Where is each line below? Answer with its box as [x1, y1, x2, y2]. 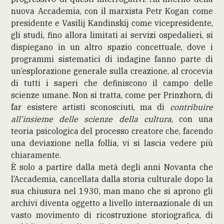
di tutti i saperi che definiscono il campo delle [11, 77, 213, 88]
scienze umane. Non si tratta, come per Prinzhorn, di [11, 89, 213, 100]
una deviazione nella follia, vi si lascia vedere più [11, 137, 213, 148]
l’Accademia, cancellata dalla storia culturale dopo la [11, 173, 213, 184]
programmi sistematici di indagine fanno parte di [11, 53, 213, 64]
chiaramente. [11, 149, 61, 160]
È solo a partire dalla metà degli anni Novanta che [11, 161, 213, 172]
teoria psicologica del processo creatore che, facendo [11, 125, 213, 136]
